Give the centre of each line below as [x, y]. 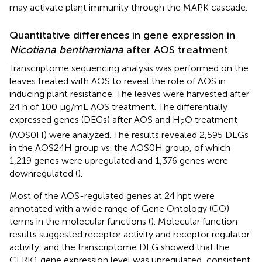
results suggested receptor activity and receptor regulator [130, 235]
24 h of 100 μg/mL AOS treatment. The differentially [118, 106]
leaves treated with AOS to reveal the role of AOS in [118, 81]
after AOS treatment [176, 49]
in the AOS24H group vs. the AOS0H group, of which [120, 148]
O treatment [211, 119]
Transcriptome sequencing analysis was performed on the [129, 68]
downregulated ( [44, 174]
